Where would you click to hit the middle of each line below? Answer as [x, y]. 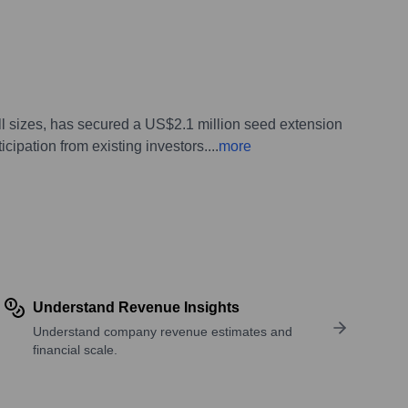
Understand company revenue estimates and [162, 331]
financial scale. [75, 349]
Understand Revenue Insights [136, 307]
